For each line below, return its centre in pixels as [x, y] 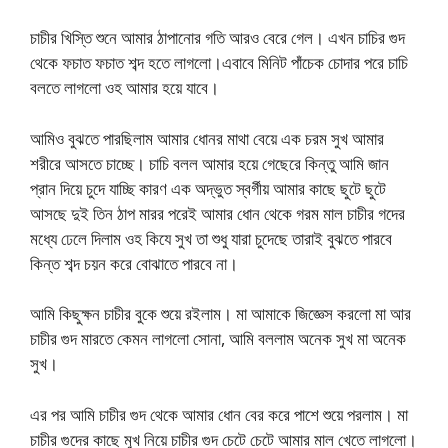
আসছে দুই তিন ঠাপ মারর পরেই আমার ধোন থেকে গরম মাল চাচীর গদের [217, 213]
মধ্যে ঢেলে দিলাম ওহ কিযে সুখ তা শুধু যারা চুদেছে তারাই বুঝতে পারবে [211, 238]
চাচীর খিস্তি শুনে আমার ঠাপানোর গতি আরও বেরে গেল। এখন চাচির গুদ [217, 37]
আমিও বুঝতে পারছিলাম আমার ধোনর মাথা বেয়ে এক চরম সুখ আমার [207, 138]
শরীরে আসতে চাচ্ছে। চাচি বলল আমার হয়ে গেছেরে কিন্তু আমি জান [209, 163]
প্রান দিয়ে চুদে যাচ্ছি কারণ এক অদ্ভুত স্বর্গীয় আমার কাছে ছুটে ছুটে [208, 188]
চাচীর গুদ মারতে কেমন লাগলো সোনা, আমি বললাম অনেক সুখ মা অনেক [218, 338]
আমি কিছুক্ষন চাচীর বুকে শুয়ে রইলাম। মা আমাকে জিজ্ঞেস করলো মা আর [220, 313]
